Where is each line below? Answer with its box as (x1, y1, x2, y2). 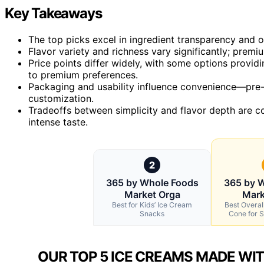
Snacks (140, 209, 164, 218)
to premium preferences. (28, 68, 138, 81)
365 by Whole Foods (105, 176, 199, 189)
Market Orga (124, 188, 180, 200)
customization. (28, 92, 94, 104)
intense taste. (28, 115, 88, 128)
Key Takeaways (5, 4, 102, 22)
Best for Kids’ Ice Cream (112, 200, 192, 209)
